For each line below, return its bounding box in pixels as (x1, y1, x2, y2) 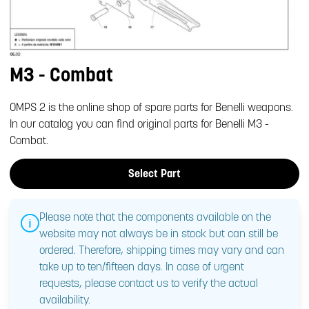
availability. (39, 292, 90, 307)
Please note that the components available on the (39, 210, 271, 224)
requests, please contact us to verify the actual (39, 276, 258, 290)
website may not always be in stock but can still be (39, 226, 278, 241)
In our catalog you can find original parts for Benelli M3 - (10, 117, 270, 131)
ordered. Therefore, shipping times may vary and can (39, 243, 284, 257)
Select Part (128, 166, 181, 180)
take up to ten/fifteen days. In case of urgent (39, 259, 244, 274)
